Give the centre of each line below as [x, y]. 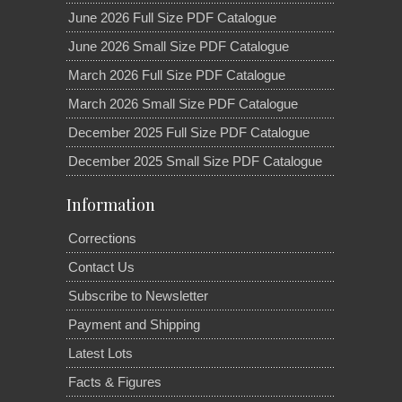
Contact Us [101, 267]
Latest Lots [100, 353]
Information [111, 204]
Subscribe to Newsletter [138, 295]
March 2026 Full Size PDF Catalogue [177, 74]
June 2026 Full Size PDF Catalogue [172, 17]
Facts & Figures [115, 381]
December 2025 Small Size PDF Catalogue [195, 161]
